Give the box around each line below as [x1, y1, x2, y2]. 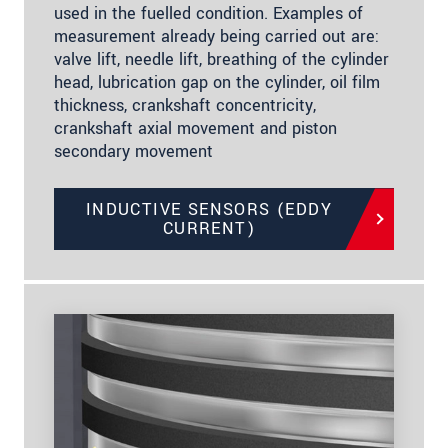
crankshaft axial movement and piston [54, 117, 337, 141]
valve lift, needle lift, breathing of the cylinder [54, 48, 389, 72]
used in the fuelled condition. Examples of [54, 2, 363, 26]
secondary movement [54, 140, 213, 164]
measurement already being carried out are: [54, 25, 379, 49]
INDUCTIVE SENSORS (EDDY [85, 198, 333, 222]
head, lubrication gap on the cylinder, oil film [54, 71, 380, 95]
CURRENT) [162, 217, 256, 241]
